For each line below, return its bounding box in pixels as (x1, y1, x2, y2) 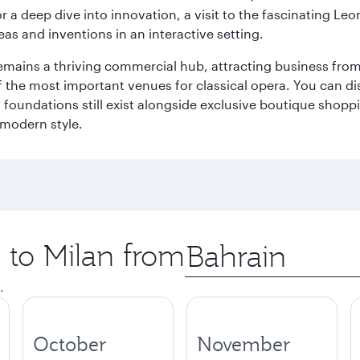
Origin (184, 237, 222, 252)
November (197, 331, 291, 357)
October (33, 331, 107, 357)
